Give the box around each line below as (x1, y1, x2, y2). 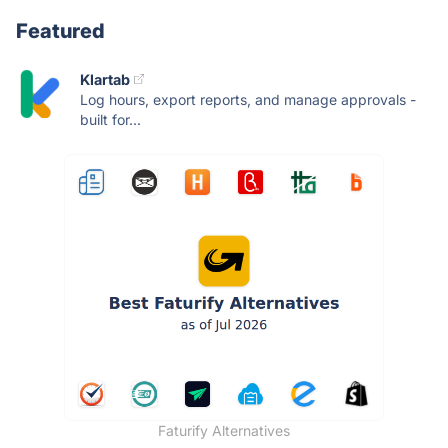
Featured (16, 18, 105, 43)
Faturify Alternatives (158, 421, 290, 439)
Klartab (80, 70, 130, 88)
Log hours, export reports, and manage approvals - (80, 90, 416, 108)
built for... (80, 110, 141, 128)
